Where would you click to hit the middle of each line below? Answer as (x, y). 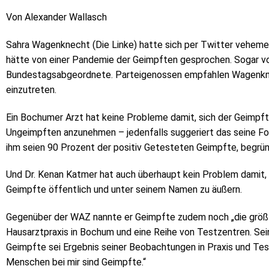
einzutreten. (31, 89)
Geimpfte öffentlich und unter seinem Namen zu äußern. (124, 190)
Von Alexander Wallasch (56, 17)
